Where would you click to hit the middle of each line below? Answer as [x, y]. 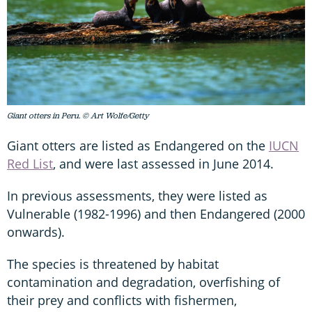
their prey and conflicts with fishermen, [122, 300]
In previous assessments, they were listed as [137, 195]
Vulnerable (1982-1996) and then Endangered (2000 [156, 213]
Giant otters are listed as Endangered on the [138, 145]
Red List [30, 163]
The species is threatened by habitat [113, 264]
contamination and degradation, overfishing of [143, 282]
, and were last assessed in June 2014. [163, 163]
